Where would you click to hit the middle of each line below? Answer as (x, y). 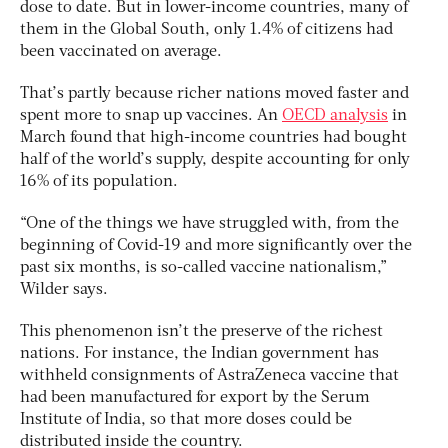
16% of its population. (99, 182)
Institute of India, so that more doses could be (186, 420)
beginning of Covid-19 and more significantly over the (216, 246)
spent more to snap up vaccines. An (151, 116)
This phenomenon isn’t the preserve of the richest (201, 332)
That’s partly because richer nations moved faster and (214, 94)
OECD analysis (335, 116)
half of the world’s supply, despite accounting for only (215, 160)
